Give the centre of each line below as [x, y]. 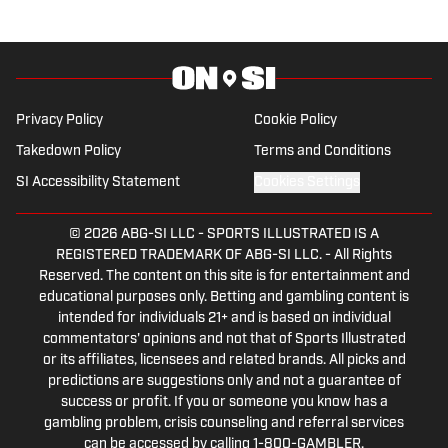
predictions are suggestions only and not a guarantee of [224, 382]
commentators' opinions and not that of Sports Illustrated [224, 340]
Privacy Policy [59, 121]
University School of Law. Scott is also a [260, 36]
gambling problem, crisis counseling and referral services [224, 424]
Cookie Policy [295, 121]
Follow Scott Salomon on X [208, 90]
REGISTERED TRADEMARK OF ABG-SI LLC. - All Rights [224, 256]
